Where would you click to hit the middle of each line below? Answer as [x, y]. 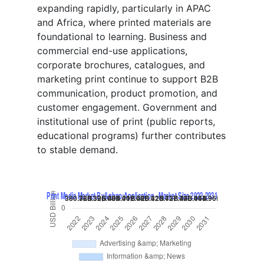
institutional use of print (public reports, [126, 122]
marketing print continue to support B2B [128, 79]
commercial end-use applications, [112, 51]
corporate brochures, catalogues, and [121, 65]
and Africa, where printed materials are [124, 23]
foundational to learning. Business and [122, 37]
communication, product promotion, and [127, 93]
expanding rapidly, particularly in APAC [124, 9]
